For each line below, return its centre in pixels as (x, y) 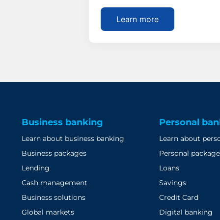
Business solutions (53, 197)
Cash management (54, 182)
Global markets (48, 212)
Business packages (54, 153)
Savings (173, 182)
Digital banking (186, 212)
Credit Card (179, 197)
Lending (35, 168)
